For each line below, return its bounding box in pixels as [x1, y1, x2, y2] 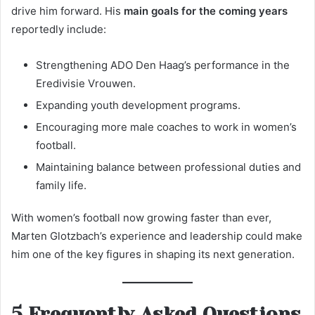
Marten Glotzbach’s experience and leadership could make [11, 229, 302, 243]
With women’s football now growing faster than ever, [11, 211, 271, 225]
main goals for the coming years [124, 4, 288, 18]
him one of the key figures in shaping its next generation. [11, 247, 295, 262]
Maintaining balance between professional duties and [36, 160, 301, 174]
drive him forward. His [11, 4, 124, 18]
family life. [36, 179, 86, 193]
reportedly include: [11, 22, 106, 37]
